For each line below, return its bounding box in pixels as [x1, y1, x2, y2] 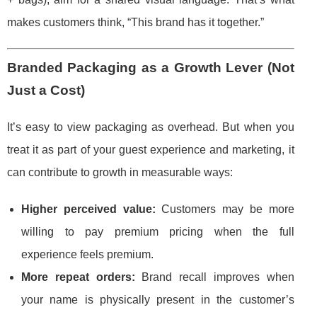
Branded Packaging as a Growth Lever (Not [7, 60, 294, 76]
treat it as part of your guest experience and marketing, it [7, 144, 294, 156]
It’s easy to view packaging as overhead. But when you [7, 121, 294, 134]
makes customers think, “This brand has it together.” [7, 16, 264, 29]
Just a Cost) [7, 83, 85, 98]
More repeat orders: [21, 271, 135, 284]
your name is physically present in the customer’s [21, 294, 294, 306]
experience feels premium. [21, 248, 154, 261]
